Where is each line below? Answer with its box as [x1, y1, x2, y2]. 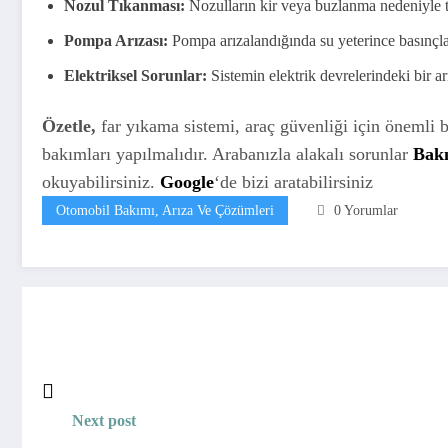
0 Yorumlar [334, 202, 398, 218]
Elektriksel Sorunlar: [64, 66, 207, 84]
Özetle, [42, 115, 96, 136]
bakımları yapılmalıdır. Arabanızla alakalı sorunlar [42, 143, 413, 164]
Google [160, 171, 214, 192]
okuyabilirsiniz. [42, 171, 160, 192]
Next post [72, 411, 136, 429]
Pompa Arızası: [64, 31, 168, 49]
